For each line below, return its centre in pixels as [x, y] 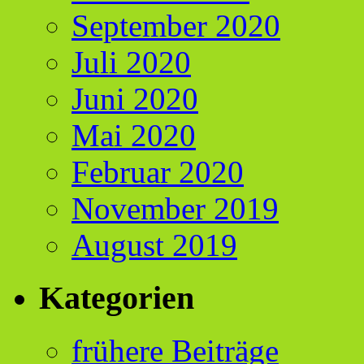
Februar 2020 [158, 172]
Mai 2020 [134, 136]
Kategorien [117, 297]
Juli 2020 [131, 63]
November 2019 [175, 209]
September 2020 [176, 26]
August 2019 [154, 245]
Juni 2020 [135, 99]
